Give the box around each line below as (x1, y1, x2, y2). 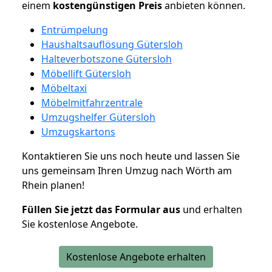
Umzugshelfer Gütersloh (41, 110, 155, 124)
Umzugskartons (41, 124, 115, 138)
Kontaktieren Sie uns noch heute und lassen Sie (22, 149, 240, 163)
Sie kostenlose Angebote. (22, 217, 138, 231)
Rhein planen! (22, 178, 84, 192)
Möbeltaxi (41, 81, 87, 95)
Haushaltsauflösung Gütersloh (41, 37, 183, 51)
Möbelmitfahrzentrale (41, 95, 143, 109)
